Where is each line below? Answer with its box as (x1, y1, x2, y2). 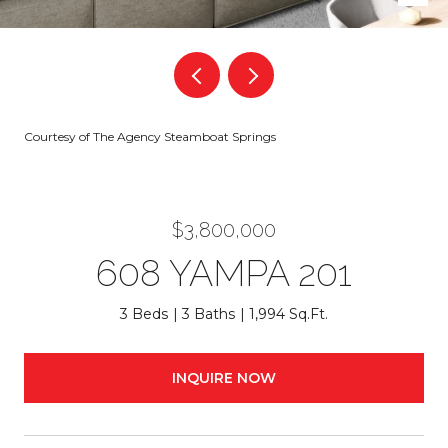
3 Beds (120, 305, 168, 323)
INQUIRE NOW (172, 368, 276, 387)
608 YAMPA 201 (96, 252, 352, 294)
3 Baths (182, 305, 235, 323)
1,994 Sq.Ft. (249, 305, 328, 323)
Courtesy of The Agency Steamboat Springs (24, 129, 276, 144)
